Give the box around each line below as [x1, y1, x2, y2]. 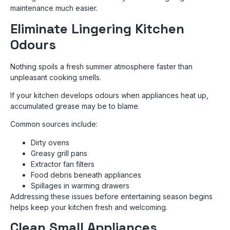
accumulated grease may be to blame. [10, 101, 140, 110]
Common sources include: [10, 120, 98, 129]
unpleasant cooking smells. [10, 72, 101, 82]
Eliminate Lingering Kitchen [10, 20, 184, 37]
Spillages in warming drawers [31, 181, 129, 190]
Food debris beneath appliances [31, 170, 141, 179]
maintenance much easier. [10, 4, 98, 13]
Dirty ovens [31, 138, 69, 147]
